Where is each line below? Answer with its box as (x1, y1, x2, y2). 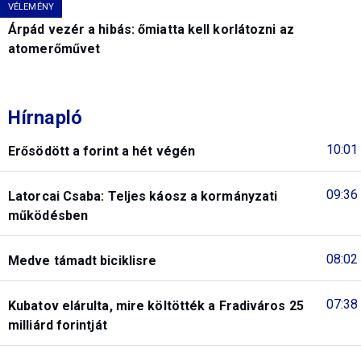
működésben (8, 208, 88, 224)
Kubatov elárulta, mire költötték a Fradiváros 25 (8, 298, 304, 314)
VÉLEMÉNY (8, 2, 54, 13)
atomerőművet (8, 41, 101, 57)
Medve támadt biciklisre (8, 253, 157, 269)
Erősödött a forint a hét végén (8, 143, 195, 160)
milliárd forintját (8, 317, 107, 334)
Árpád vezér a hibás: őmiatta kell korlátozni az (8, 22, 294, 38)
